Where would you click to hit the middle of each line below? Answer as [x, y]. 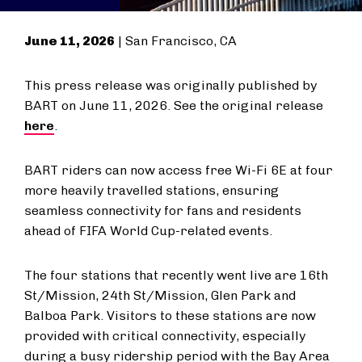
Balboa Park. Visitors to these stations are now [170, 316]
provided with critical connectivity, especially [165, 336]
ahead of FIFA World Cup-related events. [148, 231]
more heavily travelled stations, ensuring [152, 190]
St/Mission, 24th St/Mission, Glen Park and [160, 295]
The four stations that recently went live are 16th [176, 275]
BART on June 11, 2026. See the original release [174, 105]
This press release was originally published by [170, 85]
